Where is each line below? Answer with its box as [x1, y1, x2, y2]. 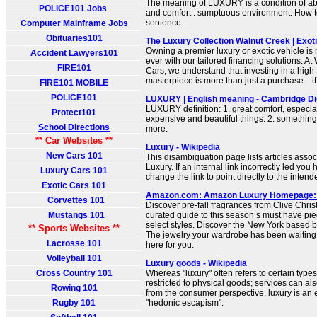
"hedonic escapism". [146, 298, 224, 308]
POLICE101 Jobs [39, 4, 109, 13]
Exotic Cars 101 [42, 180, 106, 190]
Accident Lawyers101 [30, 48, 118, 58]
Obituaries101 [45, 33, 103, 43]
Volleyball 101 [46, 253, 102, 263]
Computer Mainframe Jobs [20, 18, 128, 28]
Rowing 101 [50, 283, 98, 293]
